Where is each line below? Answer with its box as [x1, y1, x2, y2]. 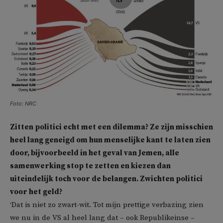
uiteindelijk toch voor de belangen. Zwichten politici [10, 174, 203, 184]
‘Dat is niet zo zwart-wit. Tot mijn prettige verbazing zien [10, 200, 204, 210]
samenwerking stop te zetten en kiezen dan [10, 161, 171, 171]
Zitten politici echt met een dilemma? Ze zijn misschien [10, 122, 213, 132]
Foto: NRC [10, 100, 36, 108]
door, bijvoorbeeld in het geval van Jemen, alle [10, 148, 179, 158]
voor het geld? [10, 187, 62, 197]
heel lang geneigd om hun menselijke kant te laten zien [10, 135, 211, 145]
